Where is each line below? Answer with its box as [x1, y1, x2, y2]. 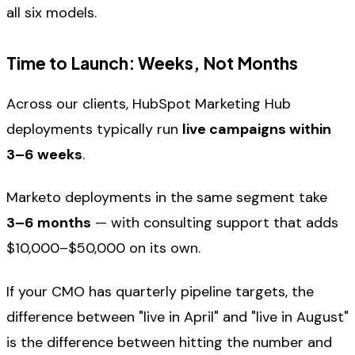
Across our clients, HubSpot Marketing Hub [6, 94, 291, 114]
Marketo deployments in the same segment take [6, 188, 327, 208]
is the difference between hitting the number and [6, 332, 332, 352]
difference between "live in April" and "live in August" [6, 307, 349, 326]
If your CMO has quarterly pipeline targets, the [6, 281, 314, 301]
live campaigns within [182, 120, 331, 139]
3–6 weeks [6, 145, 82, 165]
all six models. [6, 3, 97, 23]
